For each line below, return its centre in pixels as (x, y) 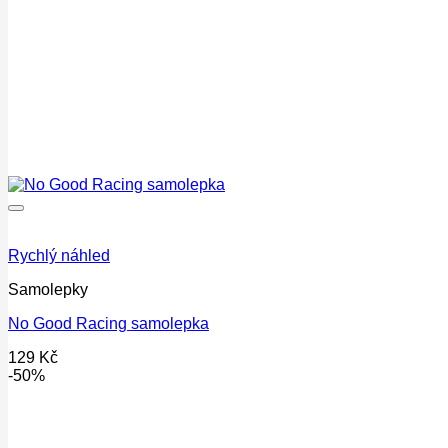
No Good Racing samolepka (108, 324)
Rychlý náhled (59, 256)
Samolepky (48, 290)
